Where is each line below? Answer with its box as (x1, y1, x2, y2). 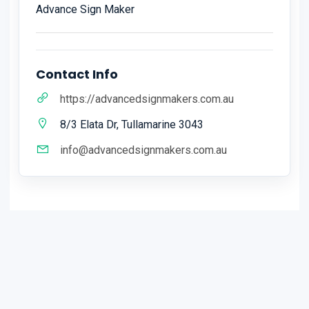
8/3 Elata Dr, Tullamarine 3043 (60, 118, 203, 132)
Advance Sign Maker (36, 3, 134, 17)
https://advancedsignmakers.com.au (60, 92, 234, 106)
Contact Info (36, 66, 118, 83)
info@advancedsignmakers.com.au (60, 143, 227, 157)
